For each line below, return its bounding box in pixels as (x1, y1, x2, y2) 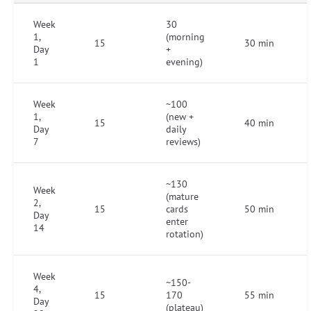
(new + (166, 110, 194, 124)
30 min (244, 37, 274, 50)
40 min (244, 117, 274, 130)
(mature (166, 190, 199, 203)
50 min (244, 203, 274, 216)
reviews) (166, 135, 201, 149)
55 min (244, 289, 274, 302)
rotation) (166, 228, 203, 241)
